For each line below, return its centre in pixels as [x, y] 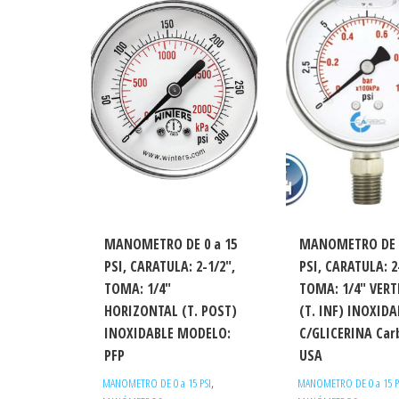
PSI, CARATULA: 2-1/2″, [170, 266]
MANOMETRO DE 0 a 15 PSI [157, 383]
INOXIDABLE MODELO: [167, 333]
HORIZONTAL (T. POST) [171, 310]
